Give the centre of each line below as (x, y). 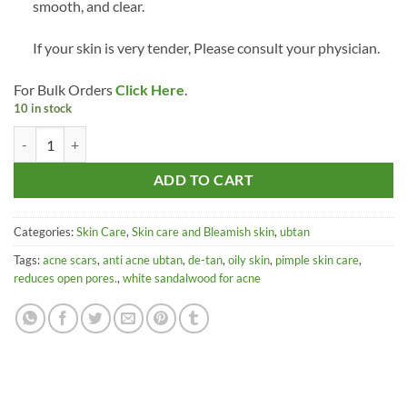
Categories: (45, 232)
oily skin (249, 260)
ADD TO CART (203, 180)
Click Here (149, 89)
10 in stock (43, 108)
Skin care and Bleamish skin (203, 232)
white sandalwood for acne (192, 278)
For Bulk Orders (63, 89)
